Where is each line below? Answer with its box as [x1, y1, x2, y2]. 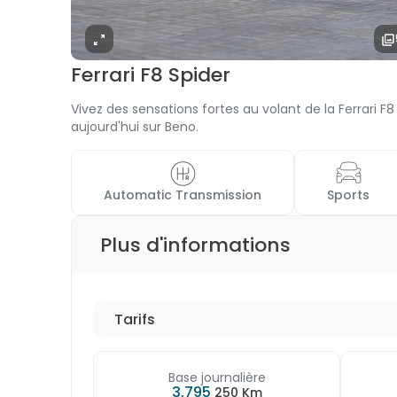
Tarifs [114, 308, 155, 330]
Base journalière [167, 369, 266, 386]
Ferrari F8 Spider [71, 61, 230, 89]
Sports [327, 186, 373, 204]
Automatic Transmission [104, 186, 265, 204]
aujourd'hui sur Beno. [71, 118, 198, 136]
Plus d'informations [100, 230, 291, 259]
